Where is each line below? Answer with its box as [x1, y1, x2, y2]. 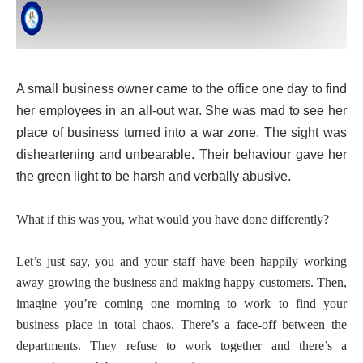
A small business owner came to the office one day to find [16, 82, 347, 96]
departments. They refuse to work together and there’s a [16, 339, 347, 352]
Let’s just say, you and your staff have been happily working [16, 254, 347, 268]
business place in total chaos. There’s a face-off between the [16, 318, 347, 331]
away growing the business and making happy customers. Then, [16, 275, 347, 289]
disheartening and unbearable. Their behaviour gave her [16, 147, 347, 161]
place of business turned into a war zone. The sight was [16, 126, 347, 139]
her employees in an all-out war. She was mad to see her [16, 104, 347, 117]
